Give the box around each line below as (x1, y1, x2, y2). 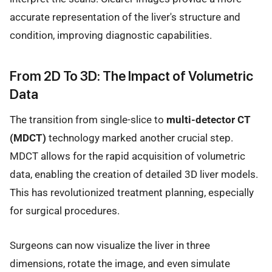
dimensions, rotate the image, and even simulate (10, 257, 230, 270)
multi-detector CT (166, 114, 251, 126)
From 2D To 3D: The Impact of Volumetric (10, 68, 253, 84)
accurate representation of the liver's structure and (10, 10, 240, 23)
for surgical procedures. (10, 205, 120, 217)
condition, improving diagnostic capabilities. (10, 29, 212, 41)
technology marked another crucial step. (46, 132, 233, 144)
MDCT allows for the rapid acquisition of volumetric (10, 150, 245, 163)
